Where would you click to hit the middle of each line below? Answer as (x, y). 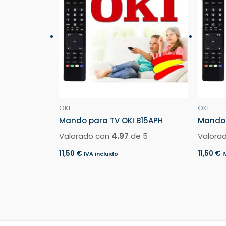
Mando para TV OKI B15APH (111, 121)
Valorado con (85, 136)
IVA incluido (101, 154)
